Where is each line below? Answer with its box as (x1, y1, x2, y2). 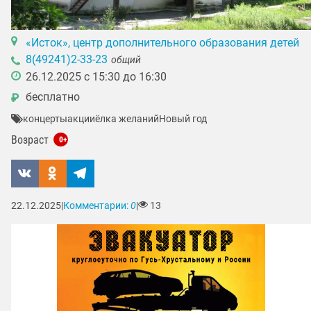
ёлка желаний (94, 112, 159, 125)
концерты (22, 112, 67, 125)
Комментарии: (63, 200, 131, 212)
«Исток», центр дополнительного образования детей (25, 35, 299, 49)
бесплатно (25, 90, 80, 104)
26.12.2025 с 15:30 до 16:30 (25, 70, 167, 84)
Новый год (158, 112, 207, 125)
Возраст (11, 133, 51, 147)
